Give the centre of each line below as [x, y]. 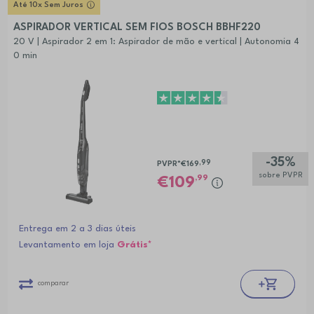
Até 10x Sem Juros [48, 6]
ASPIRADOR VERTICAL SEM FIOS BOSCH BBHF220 [137, 28]
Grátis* [134, 245]
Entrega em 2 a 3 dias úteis [77, 228]
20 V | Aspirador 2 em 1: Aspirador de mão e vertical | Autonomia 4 [156, 42]
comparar [53, 283]
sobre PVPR [280, 175]
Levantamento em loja [68, 245]
